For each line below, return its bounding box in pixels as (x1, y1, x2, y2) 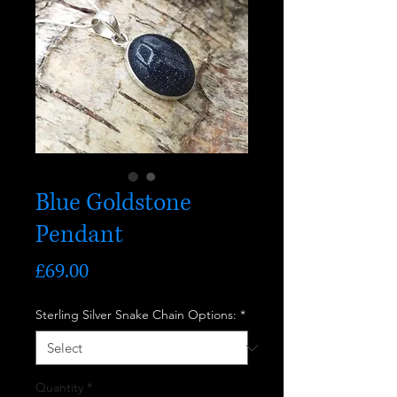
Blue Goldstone (35, 187, 191, 219)
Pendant (35, 219, 123, 251)
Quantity (35, 379, 83, 395)
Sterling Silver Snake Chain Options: (35, 307, 237, 323)
